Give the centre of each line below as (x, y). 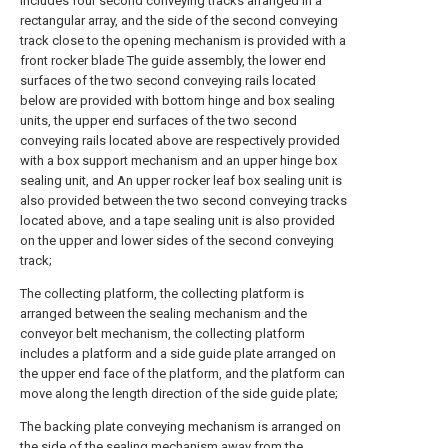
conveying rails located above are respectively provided (180, 141)
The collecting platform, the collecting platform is (162, 294)
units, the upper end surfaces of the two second (158, 121)
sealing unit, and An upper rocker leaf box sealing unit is (181, 181)
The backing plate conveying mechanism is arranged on (180, 427)
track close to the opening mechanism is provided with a (183, 41)
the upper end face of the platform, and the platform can (182, 374)
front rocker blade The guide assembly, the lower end (173, 61)
